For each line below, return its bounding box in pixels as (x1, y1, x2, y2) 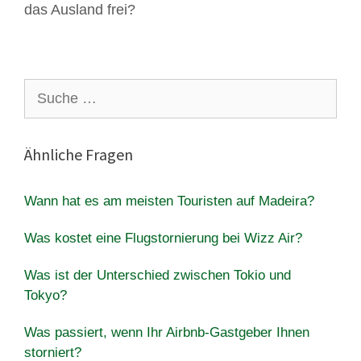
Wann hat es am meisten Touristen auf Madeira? (24, 193, 314, 209)
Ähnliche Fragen (24, 143, 133, 164)
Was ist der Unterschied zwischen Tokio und (24, 267, 291, 283)
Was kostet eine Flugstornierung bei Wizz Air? (24, 230, 302, 246)
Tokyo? (24, 287, 67, 303)
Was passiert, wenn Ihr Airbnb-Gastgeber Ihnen (24, 324, 309, 340)
